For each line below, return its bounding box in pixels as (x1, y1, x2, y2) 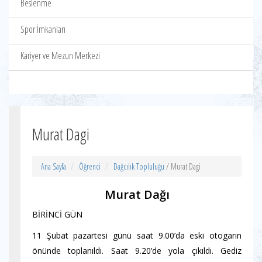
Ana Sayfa (41, 161, 66, 172)
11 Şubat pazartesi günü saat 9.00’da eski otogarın (32, 230, 242, 241)
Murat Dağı (104, 187, 170, 202)
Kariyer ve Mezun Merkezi (20, 49, 100, 62)
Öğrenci (79, 161, 101, 172)
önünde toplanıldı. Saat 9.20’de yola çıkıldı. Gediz (32, 245, 242, 256)
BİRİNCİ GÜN (32, 209, 82, 220)
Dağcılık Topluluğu (113, 161, 164, 172)
